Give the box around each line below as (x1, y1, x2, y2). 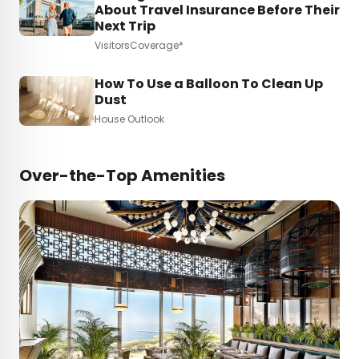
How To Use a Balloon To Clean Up (95, 74, 323, 93)
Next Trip (95, 16, 155, 35)
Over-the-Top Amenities (19, 164, 225, 188)
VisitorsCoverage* (95, 38, 184, 52)
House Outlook (95, 111, 164, 126)
